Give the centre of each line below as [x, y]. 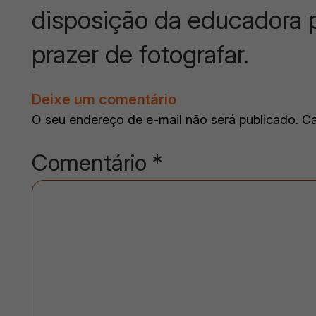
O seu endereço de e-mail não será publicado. [165, 119]
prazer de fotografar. [141, 54]
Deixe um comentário [104, 99]
